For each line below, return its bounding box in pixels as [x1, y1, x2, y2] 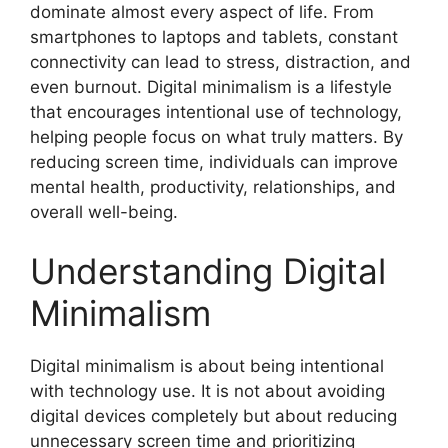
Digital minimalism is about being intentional [30, 356, 384, 376]
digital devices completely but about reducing [30, 406, 397, 426]
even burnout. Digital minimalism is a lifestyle [30, 76, 392, 97]
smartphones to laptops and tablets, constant [30, 26, 398, 47]
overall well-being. [30, 201, 178, 222]
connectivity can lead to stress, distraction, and [30, 51, 411, 72]
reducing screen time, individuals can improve [30, 151, 398, 172]
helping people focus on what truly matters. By [30, 126, 403, 147]
